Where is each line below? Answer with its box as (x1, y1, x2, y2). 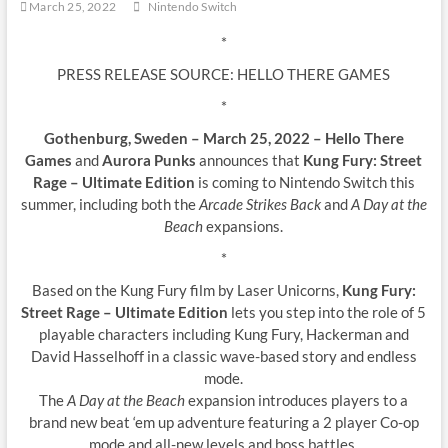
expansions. (203, 216, 284, 235)
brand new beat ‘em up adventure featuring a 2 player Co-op (28, 412, 419, 431)
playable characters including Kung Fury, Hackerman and (38, 324, 409, 343)
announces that (196, 150, 304, 169)
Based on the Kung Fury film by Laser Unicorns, (31, 280, 342, 299)
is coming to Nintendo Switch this (194, 172, 415, 191)
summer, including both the (20, 194, 199, 213)
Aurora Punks (102, 150, 197, 169)
